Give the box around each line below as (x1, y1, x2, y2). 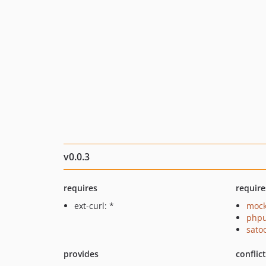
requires (64, 182, 97, 194)
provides (64, 248, 99, 259)
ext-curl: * (74, 200, 114, 211)
